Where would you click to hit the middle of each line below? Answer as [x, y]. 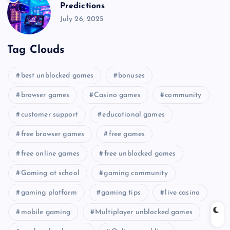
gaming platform [49, 193]
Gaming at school [50, 174]
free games [127, 135]
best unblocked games [57, 76]
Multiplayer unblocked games [144, 213]
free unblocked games [140, 154]
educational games [133, 115]
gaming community [136, 174]
